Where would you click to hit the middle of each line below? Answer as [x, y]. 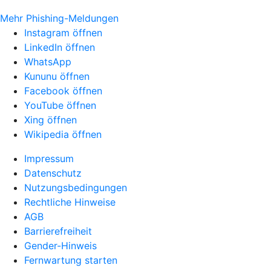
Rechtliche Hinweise [70, 202]
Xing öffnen [51, 120]
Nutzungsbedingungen [76, 188]
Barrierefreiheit [58, 231]
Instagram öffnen [63, 33]
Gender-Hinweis [60, 246]
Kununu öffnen [57, 77]
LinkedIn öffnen [60, 47]
